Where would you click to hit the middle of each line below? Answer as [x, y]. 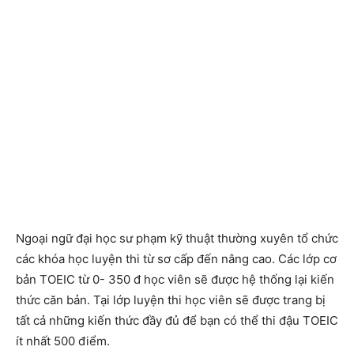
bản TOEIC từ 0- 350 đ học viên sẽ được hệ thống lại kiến [175, 279]
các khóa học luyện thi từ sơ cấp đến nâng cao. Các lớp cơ [176, 258]
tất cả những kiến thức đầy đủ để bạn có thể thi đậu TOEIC [177, 320]
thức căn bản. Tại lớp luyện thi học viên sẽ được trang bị [171, 299]
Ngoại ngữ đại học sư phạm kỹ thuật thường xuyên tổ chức [177, 238]
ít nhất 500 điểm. [63, 341]
